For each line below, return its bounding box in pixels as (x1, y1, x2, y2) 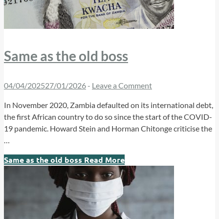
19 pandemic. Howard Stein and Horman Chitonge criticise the (4, 124, 212, 133)
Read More (82, 154, 125, 165)
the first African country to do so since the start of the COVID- (4, 112, 212, 122)
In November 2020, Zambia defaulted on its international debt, (4, 100, 213, 110)
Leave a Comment (92, 81, 152, 90)
